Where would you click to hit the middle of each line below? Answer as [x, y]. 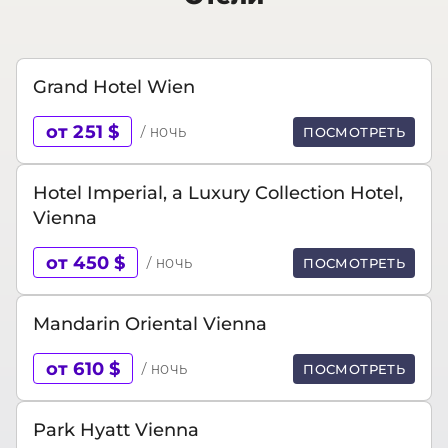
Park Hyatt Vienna [116, 429]
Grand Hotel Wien [114, 86]
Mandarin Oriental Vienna [150, 323]
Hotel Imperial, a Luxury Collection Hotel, [218, 192]
